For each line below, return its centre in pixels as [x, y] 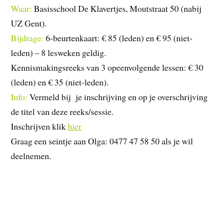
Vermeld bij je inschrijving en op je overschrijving [118, 96]
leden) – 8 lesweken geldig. [59, 52]
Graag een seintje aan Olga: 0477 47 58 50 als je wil [102, 141]
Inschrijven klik [40, 126]
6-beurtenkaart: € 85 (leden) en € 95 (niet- [118, 38]
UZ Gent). [29, 23]
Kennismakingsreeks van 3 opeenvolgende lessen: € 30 [107, 67]
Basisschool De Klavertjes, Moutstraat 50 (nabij [117, 8]
